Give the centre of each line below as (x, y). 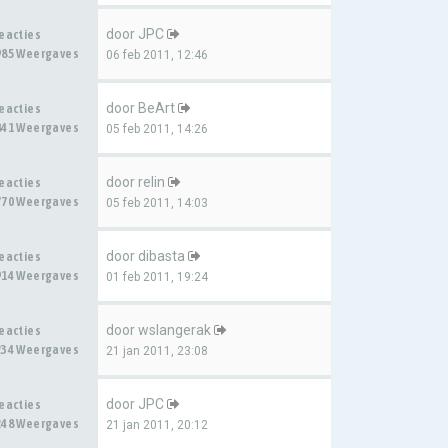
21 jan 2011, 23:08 (157, 351)
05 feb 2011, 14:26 (157, 129)
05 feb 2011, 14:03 (157, 203)
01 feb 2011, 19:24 (157, 277)
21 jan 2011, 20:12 (157, 425)
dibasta (161, 256)
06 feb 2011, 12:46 (157, 55)
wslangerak (174, 330)
